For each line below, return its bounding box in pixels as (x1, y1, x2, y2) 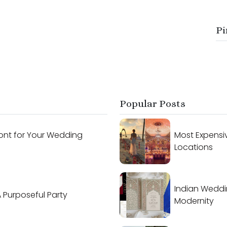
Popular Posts (120, 97, 185, 109)
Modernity (174, 195, 214, 207)
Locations (174, 141, 213, 153)
